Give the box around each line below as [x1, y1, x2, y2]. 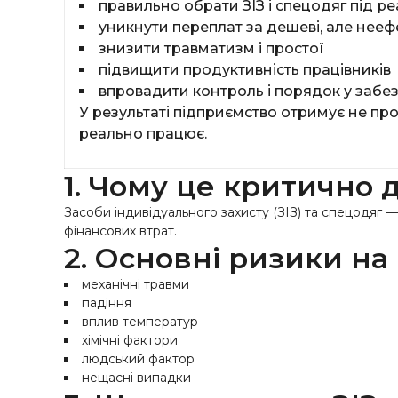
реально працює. [79, 125, 207, 142]
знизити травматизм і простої [99, 40, 324, 57]
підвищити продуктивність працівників [99, 61, 391, 78]
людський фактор [82, 351, 195, 367]
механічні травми [82, 276, 189, 292]
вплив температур [82, 314, 198, 330]
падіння [82, 295, 131, 311]
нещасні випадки [82, 370, 191, 386]
